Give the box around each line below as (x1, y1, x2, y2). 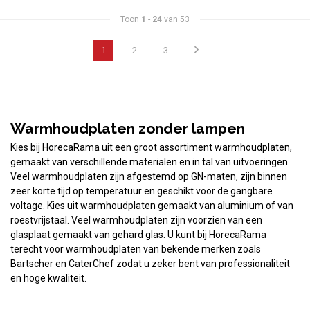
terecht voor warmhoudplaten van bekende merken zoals (10, 244, 261, 255)
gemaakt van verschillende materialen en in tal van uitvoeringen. (10, 156, 290, 168)
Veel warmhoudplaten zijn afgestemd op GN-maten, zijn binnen (10, 171, 287, 183)
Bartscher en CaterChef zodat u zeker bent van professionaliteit (10, 258, 290, 270)
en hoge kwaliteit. (10, 273, 86, 284)
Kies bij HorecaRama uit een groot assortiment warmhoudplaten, (10, 142, 292, 154)
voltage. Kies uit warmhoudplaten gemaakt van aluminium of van (10, 200, 293, 212)
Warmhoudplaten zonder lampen (10, 120, 245, 138)
